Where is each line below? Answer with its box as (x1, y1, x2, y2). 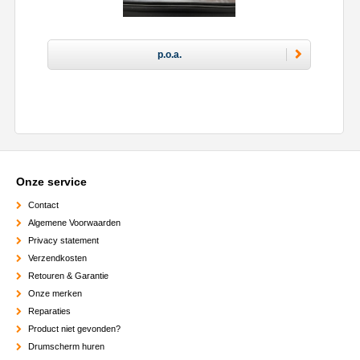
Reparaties (28, 305, 71, 316)
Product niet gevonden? (28, 323, 121, 333)
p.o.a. (157, 48, 182, 60)
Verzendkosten (28, 252, 87, 263)
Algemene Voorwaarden (28, 217, 121, 227)
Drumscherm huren (28, 341, 104, 351)
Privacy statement (28, 235, 99, 245)
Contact (28, 199, 59, 210)
